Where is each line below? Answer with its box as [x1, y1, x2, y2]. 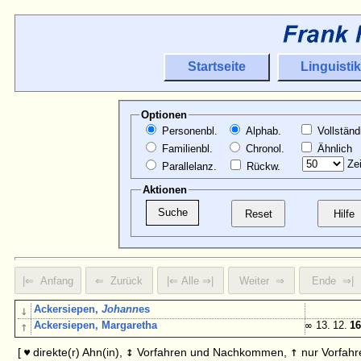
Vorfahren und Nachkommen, [134, 346, 290, 359]
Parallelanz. [158, 160, 217, 173]
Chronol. [242, 143, 284, 156]
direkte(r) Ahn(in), [30, 346, 126, 359]
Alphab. [242, 125, 281, 138]
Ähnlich [313, 143, 352, 156]
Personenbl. [158, 125, 218, 138]
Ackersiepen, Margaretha [34, 319, 158, 332]
